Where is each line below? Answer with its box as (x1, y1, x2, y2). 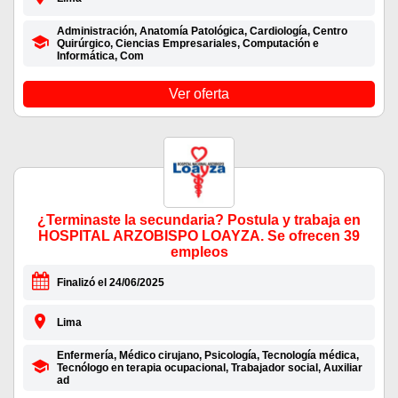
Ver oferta (169, 86, 229, 102)
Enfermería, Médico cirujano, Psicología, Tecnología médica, (56, 349, 359, 362)
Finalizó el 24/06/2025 (56, 276, 164, 290)
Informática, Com (56, 50, 144, 63)
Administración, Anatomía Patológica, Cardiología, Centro (56, 25, 347, 38)
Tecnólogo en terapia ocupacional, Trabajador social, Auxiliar (56, 362, 362, 375)
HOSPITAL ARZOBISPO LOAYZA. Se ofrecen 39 (38, 228, 360, 244)
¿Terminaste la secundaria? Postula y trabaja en (37, 212, 361, 228)
